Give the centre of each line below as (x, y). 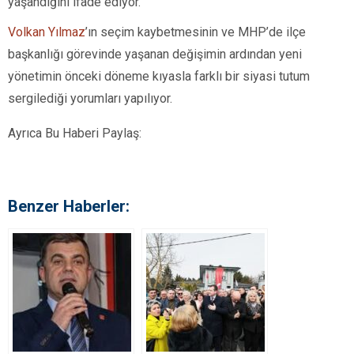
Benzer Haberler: (69, 206)
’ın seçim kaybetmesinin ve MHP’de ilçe (196, 32)
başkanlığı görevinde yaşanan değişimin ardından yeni (155, 54)
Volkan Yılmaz (47, 32)
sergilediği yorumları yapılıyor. (90, 98)
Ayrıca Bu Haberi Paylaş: (75, 133)
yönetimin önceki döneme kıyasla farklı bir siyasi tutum (159, 76)
